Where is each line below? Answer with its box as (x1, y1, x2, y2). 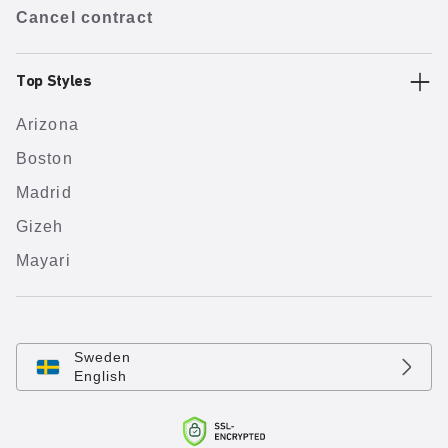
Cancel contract (16, 9, 153, 26)
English (74, 368, 127, 384)
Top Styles (16, 74, 92, 90)
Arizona (16, 116, 79, 133)
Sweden (74, 349, 131, 365)
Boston (16, 150, 73, 167)
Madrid (16, 184, 72, 201)
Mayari (16, 252, 71, 269)
